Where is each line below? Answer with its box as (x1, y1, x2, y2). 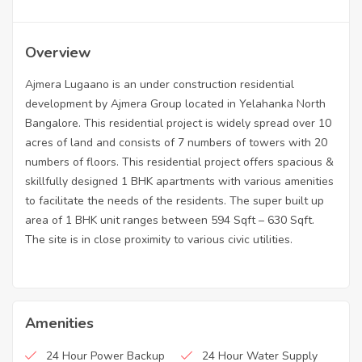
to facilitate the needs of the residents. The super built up (25, 193, 324, 209)
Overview (25, 43, 90, 63)
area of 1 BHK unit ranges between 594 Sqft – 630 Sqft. (25, 213, 314, 229)
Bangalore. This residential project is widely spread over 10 (25, 116, 331, 132)
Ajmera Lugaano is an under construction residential (25, 77, 294, 93)
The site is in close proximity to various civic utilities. (25, 232, 293, 248)
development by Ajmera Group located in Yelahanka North (25, 96, 326, 112)
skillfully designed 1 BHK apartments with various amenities (25, 174, 334, 190)
